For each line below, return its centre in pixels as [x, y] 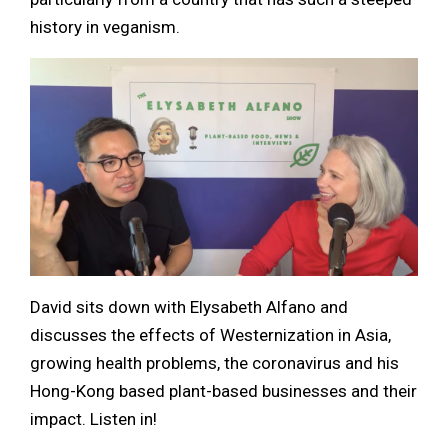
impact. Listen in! [93, 418]
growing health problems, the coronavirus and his [214, 362]
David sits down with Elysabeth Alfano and [189, 306]
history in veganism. [105, 26]
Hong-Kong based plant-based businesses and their [223, 390]
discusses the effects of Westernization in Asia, [210, 334]
